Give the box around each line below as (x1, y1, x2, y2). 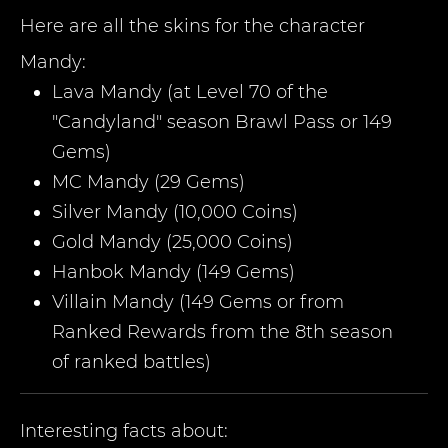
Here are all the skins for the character (20, 15, 365, 37)
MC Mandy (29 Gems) (52, 171, 245, 193)
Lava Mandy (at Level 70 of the (52, 81, 328, 103)
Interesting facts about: (20, 420, 228, 442)
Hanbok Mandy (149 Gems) (52, 261, 295, 283)
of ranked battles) (52, 351, 211, 373)
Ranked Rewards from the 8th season (52, 321, 393, 343)
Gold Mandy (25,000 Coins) (52, 231, 293, 253)
